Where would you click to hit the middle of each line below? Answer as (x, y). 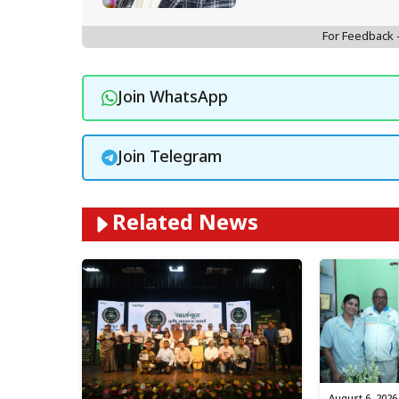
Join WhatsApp (172, 98)
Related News (185, 225)
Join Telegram (169, 158)
